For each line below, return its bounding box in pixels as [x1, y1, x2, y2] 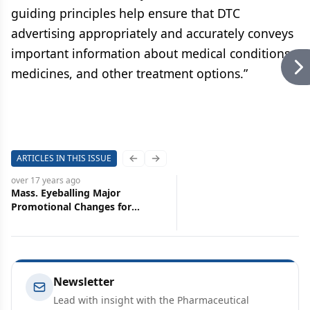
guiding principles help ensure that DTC [11, 5, 240, 21]
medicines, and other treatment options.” [11, 65, 248, 82]
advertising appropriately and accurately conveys [11, 25, 293, 42]
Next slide [154, 157, 201, 171]
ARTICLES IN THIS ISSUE [17, 152, 111, 164]
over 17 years [11, 174, 64, 186]
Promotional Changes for [11, 200, 131, 213]
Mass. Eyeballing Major [11, 186, 120, 199]
